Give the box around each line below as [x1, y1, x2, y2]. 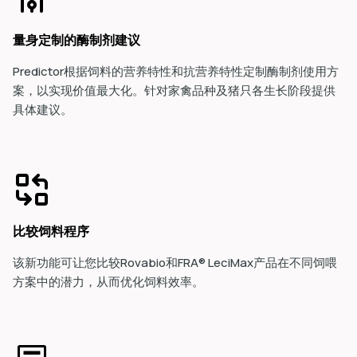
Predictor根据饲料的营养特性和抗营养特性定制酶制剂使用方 [13, 63, 339, 80]
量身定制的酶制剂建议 [13, 31, 140, 49]
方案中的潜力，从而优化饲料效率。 [13, 273, 206, 290]
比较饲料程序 [13, 222, 89, 240]
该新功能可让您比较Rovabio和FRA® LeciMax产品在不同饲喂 [13, 254, 337, 271]
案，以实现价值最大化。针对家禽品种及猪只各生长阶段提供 [13, 82, 335, 99]
